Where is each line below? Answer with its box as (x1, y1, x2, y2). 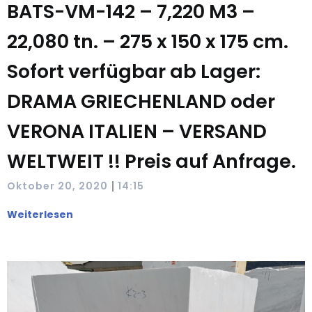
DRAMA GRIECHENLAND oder (7, 88, 275, 114)
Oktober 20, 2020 (7, 178, 108, 193)
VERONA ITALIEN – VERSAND (7, 118, 267, 144)
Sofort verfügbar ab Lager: (7, 58, 260, 84)
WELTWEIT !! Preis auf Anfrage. (7, 148, 296, 174)
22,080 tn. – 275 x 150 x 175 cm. (7, 29, 288, 54)
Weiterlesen (7, 208, 73, 221)
